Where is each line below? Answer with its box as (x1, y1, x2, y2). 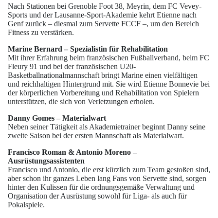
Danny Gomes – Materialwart (8, 114, 106, 123)
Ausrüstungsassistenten (8, 157, 85, 165)
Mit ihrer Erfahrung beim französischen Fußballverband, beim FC (8, 54, 209, 62)
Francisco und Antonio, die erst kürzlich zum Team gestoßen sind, (8, 165, 210, 174)
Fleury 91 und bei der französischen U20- (8, 62, 136, 71)
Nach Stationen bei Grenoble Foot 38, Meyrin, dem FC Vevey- (8, 2, 201, 11)
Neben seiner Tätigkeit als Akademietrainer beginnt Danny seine (8, 123, 205, 131)
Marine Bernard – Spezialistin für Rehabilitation (8, 45, 168, 54)
